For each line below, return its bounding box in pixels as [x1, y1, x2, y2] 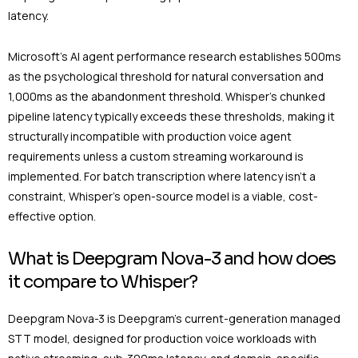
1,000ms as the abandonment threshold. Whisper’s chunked [8, 89, 325, 105]
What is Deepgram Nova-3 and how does [8, 248, 336, 270]
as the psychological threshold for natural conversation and [8, 69, 324, 85]
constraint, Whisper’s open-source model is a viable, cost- [8, 189, 318, 205]
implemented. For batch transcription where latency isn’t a [8, 169, 316, 185]
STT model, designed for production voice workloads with [8, 330, 316, 346]
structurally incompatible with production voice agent [8, 129, 292, 145]
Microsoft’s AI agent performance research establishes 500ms [8, 49, 341, 65]
